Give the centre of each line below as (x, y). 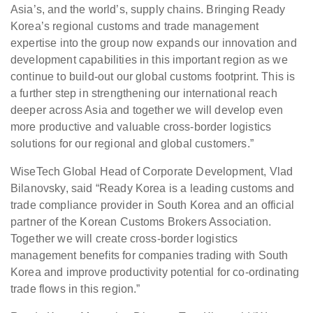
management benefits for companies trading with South (150, 255)
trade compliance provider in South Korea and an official (152, 205)
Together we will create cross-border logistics (124, 239)
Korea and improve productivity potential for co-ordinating (155, 272)
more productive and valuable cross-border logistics (141, 127)
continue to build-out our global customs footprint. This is (153, 77)
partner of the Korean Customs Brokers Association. (141, 222)
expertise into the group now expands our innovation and (154, 43)
